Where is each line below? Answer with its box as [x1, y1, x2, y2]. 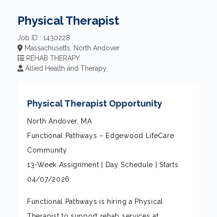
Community [27, 146, 67, 154]
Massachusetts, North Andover [23, 44, 120, 52]
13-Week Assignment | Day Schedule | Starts [27, 161, 179, 169]
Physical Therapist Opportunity [27, 98, 162, 108]
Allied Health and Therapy [23, 64, 107, 72]
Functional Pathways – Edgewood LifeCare [27, 132, 174, 139]
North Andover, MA [27, 117, 92, 125]
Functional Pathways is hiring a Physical [27, 198, 163, 205]
